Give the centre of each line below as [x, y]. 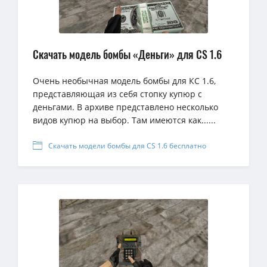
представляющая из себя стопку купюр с [117, 94]
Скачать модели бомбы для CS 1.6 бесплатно [127, 145]
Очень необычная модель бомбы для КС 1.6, [124, 80]
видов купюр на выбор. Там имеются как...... [124, 120]
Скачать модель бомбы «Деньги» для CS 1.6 [127, 54]
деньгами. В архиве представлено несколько [125, 107]
